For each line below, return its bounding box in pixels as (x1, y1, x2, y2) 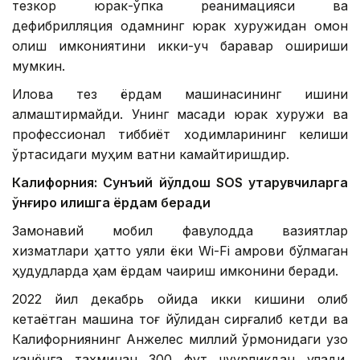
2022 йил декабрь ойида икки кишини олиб (12, 291, 348, 308)
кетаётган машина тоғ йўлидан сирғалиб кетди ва (12, 311, 348, 328)
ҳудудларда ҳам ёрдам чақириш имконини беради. (12, 263, 338, 280)
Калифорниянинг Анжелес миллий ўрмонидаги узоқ (12, 331, 348, 348)
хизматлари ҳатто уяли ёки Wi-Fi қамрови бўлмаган (12, 243, 348, 260)
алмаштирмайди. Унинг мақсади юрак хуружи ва (12, 106, 348, 123)
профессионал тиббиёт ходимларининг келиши (12, 126, 348, 143)
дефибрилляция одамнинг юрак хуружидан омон (12, 18, 348, 35)
